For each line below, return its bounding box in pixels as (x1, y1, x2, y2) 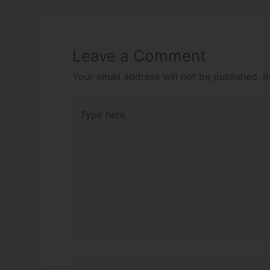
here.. (72, 116, 96, 128)
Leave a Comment (72, 46, 206, 66)
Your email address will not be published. (72, 71, 260, 83)
